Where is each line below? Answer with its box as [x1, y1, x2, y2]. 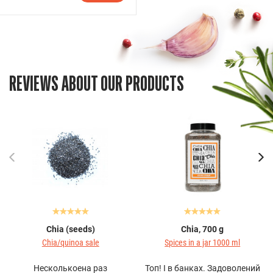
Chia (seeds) [46, 224, 95, 234]
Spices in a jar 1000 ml [165, 237, 241, 247]
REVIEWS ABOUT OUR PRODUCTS [9, 72, 184, 96]
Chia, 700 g [181, 224, 224, 234]
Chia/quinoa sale [41, 237, 99, 247]
